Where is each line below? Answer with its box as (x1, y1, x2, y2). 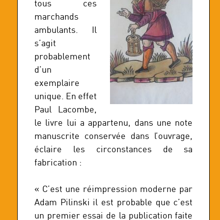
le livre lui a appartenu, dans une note (34, 116, 193, 128)
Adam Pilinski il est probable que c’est (34, 196, 193, 208)
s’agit (34, 37, 56, 49)
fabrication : (34, 156, 82, 168)
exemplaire (34, 77, 80, 88)
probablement (34, 50, 90, 62)
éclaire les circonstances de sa (34, 143, 193, 155)
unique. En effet (34, 90, 97, 102)
